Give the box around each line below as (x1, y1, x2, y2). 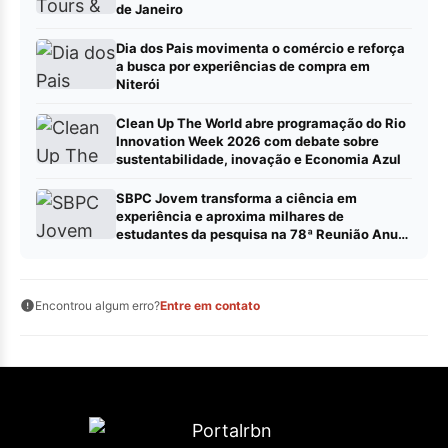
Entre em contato (160, 298, 260, 314)
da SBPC (116, 244, 171, 261)
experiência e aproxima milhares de (116, 208, 344, 225)
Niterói (116, 76, 160, 93)
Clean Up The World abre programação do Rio (116, 115, 406, 132)
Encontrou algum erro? (35, 298, 160, 314)
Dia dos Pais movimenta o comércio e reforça (116, 40, 405, 57)
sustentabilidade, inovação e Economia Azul (116, 151, 401, 168)
